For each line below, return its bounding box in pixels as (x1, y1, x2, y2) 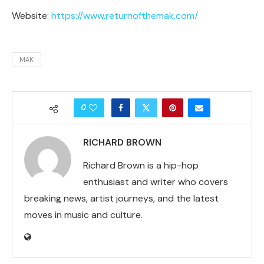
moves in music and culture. (24, 209, 143, 221)
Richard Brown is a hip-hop (83, 159, 199, 171)
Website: (12, 9, 51, 22)
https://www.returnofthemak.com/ (51, 9, 198, 22)
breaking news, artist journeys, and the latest (24, 192, 219, 204)
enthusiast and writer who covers (83, 176, 228, 188)
